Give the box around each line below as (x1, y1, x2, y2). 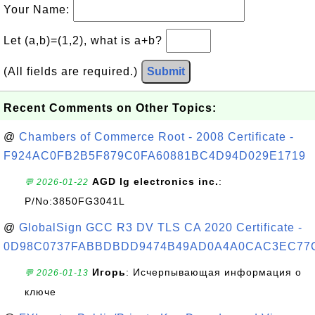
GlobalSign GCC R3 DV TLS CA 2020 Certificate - (19, 221, 302, 233)
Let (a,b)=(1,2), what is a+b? (4, 34, 166, 46)
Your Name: (4, 4, 73, 15)
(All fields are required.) (4, 65, 141, 77)
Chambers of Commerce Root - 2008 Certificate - (19, 131, 294, 143)
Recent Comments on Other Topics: (4, 102, 217, 114)
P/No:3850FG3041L (25, 195, 125, 207)
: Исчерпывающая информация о (126, 266, 302, 278)
